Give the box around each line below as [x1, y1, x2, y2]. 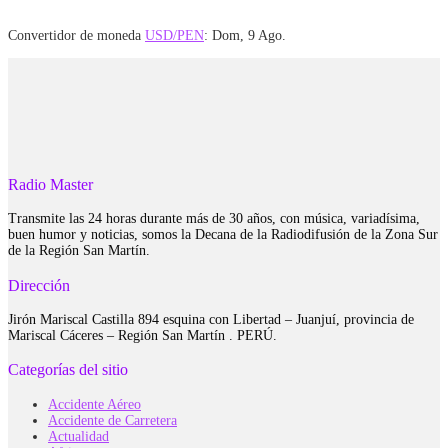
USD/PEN [145, 28, 204, 44]
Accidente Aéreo [48, 396, 141, 412]
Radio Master [8, 174, 93, 194]
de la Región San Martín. [8, 243, 150, 259]
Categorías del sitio [8, 360, 128, 380]
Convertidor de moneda [8, 28, 145, 44]
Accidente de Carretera [48, 412, 177, 428]
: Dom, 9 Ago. [204, 28, 286, 44]
